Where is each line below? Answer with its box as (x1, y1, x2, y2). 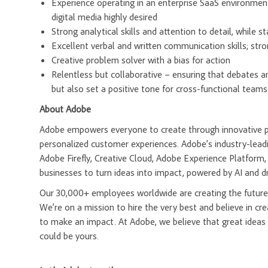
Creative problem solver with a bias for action (51, 54, 230, 66)
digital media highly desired (51, 11, 157, 23)
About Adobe (39, 103, 91, 115)
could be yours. (39, 230, 101, 242)
